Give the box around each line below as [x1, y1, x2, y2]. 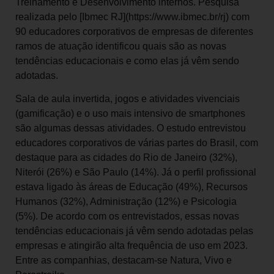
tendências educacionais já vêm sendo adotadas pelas [15, 226, 253, 237]
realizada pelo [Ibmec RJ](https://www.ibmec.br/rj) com [15, 11, 250, 22]
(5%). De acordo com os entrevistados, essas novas [15, 211, 239, 222]
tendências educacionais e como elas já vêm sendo [15, 55, 239, 66]
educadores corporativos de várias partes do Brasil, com [15, 138, 258, 149]
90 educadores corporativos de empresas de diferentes [15, 26, 253, 37]
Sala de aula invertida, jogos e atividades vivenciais [15, 94, 240, 105]
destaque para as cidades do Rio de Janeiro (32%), [15, 152, 237, 163]
